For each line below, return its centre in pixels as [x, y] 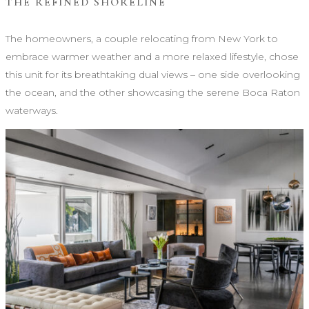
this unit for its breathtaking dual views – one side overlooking [153, 74]
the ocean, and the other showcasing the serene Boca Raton [153, 92]
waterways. [32, 110]
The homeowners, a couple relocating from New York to [142, 38]
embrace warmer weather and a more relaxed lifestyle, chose [152, 56]
